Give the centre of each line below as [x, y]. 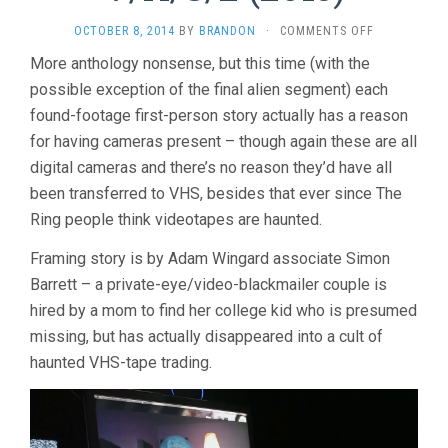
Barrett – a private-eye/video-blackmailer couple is [208, 285]
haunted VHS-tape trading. [121, 363]
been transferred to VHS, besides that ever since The [216, 194]
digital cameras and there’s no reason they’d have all [211, 168]
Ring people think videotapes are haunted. [176, 220]
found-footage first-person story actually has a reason [219, 116]
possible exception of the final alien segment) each [209, 90]
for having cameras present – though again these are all [223, 142]
